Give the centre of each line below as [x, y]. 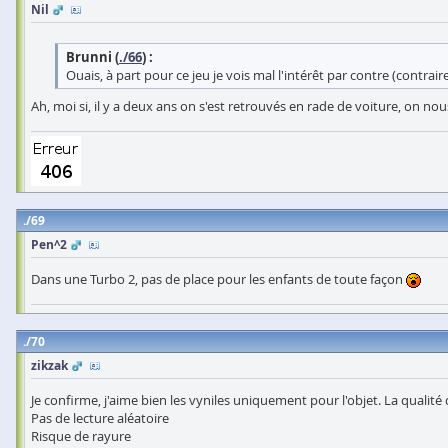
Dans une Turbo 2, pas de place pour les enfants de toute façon [218, 279]
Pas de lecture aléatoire [100, 418]
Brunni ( [92, 57]
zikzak [49, 366]
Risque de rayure [81, 436]
